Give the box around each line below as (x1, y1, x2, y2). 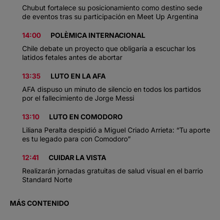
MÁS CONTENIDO (10, 198, 69, 207)
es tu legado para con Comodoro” (22, 134, 131, 143)
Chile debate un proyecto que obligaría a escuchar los (22, 44, 195, 53)
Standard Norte (22, 175, 72, 184)
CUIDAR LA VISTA (49, 153, 106, 162)
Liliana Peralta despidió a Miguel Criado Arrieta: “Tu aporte (22, 125, 210, 134)
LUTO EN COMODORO (49, 112, 123, 121)
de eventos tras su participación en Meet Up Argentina (22, 12, 198, 21)
